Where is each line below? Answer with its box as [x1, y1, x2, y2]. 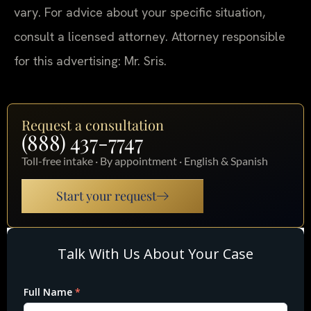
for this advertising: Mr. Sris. [14, 52, 167, 69]
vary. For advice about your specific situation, [14, 3, 265, 20]
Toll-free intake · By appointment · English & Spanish [22, 154, 268, 167]
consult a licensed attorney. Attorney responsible [14, 28, 285, 44]
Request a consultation [22, 115, 164, 134]
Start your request [56, 187, 156, 205]
